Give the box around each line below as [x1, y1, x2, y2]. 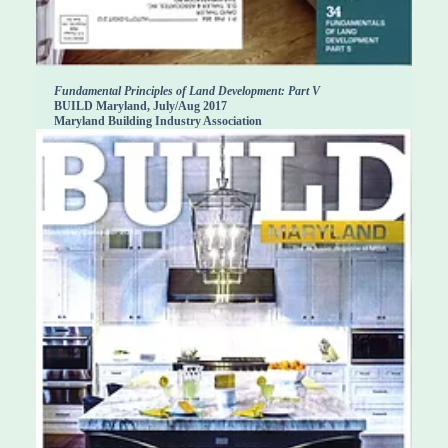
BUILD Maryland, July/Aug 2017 [54, 99, 227, 114]
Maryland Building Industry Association [54, 114, 262, 129]
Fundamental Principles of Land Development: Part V [54, 84, 320, 99]
